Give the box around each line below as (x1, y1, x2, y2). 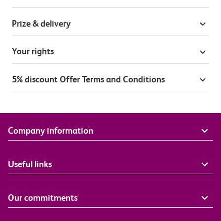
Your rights (12, 46, 54, 57)
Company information (8, 125, 93, 136)
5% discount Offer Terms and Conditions (12, 74, 165, 84)
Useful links (8, 158, 52, 169)
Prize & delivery (12, 18, 71, 29)
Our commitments (8, 192, 77, 203)
